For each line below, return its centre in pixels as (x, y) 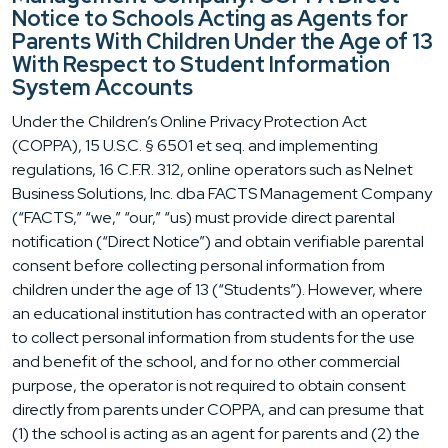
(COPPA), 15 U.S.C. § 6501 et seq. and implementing (195, 146)
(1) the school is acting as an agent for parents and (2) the (216, 434)
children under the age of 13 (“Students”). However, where (217, 290)
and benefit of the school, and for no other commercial (206, 362)
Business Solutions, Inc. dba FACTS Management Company (222, 194)
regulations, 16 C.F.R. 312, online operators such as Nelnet (212, 170)
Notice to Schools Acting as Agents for (210, 19)
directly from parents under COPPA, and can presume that (218, 410)
